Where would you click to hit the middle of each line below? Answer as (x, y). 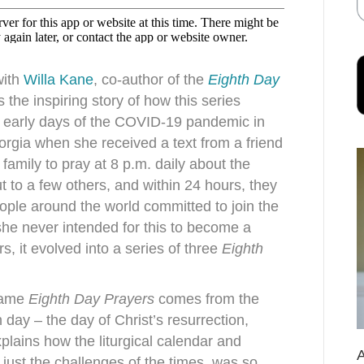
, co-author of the (151, 80)
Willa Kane (58, 80)
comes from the (207, 299)
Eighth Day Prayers (91, 299)
